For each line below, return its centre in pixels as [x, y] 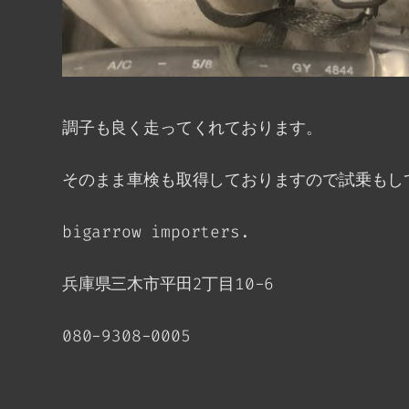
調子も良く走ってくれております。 [193, 128]
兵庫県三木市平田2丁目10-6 [168, 284]
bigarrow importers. [156, 232]
